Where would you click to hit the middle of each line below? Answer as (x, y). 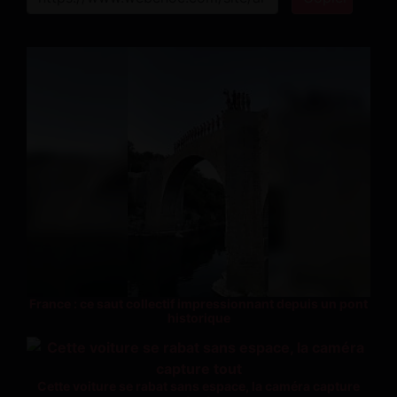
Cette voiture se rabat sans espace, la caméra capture (198, 385)
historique (198, 317)
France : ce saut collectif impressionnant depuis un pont (198, 303)
